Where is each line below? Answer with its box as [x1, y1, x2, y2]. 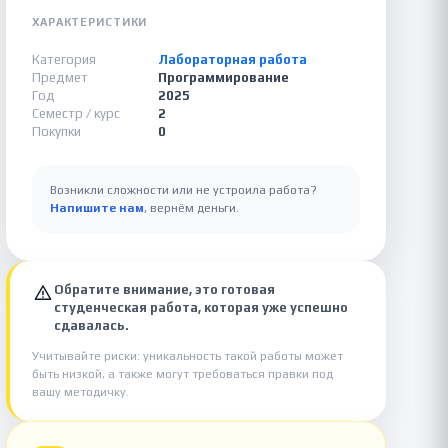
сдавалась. [54, 318, 129, 333]
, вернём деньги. [144, 201, 239, 215]
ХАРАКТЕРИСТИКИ [32, 16, 148, 28]
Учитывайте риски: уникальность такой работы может [32, 349, 343, 363]
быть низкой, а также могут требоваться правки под [32, 367, 333, 381]
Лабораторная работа [158, 52, 307, 67]
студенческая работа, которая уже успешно [54, 300, 348, 315]
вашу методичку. [32, 385, 129, 399]
